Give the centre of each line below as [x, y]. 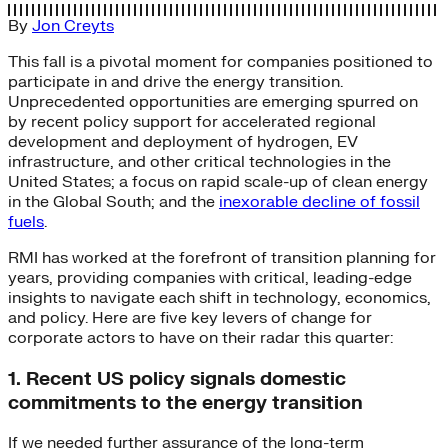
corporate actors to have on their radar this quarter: [200, 337]
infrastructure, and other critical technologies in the [199, 161]
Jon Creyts [73, 25]
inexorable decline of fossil [319, 201]
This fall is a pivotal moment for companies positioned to [220, 61]
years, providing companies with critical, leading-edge [210, 277]
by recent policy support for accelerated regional [192, 121]
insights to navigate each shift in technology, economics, [219, 297]
